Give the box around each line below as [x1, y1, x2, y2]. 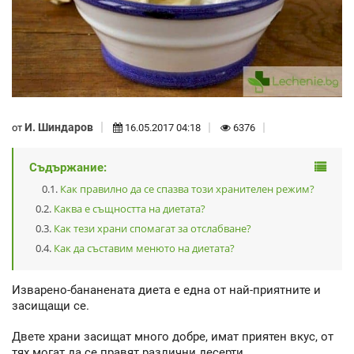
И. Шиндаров [24, 120, 93, 134]
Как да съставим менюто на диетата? [54, 241, 235, 256]
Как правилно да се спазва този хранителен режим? [60, 182, 314, 197]
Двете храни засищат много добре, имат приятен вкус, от [12, 329, 333, 344]
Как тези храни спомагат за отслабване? [54, 221, 251, 236]
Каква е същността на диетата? [54, 201, 205, 217]
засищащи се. [12, 299, 89, 314]
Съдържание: [29, 160, 107, 175]
